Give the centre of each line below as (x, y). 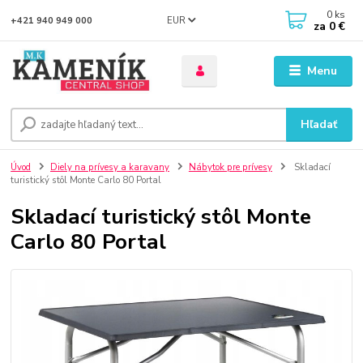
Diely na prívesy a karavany (110, 168)
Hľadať (319, 125)
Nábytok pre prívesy (230, 168)
